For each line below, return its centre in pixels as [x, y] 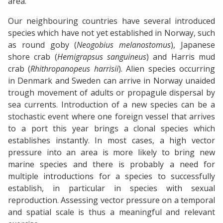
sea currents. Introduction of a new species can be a [111, 105]
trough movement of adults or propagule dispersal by [111, 93]
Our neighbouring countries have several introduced [111, 21]
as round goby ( [43, 45]
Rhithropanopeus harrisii [74, 69]
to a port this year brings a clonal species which [111, 129]
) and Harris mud [181, 57]
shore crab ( [33, 57]
